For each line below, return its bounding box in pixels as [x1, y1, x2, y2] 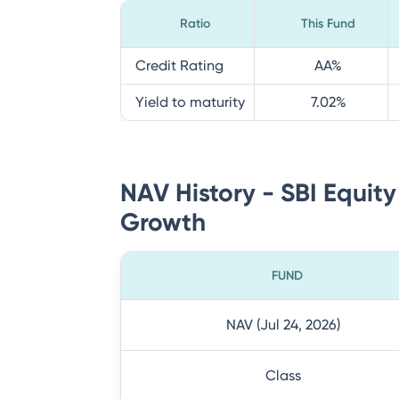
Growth [120, 208, 206, 237]
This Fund [301, 16, 355, 31]
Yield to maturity [135, 94, 245, 110]
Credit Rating [135, 57, 224, 74]
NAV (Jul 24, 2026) [226, 316, 340, 333]
